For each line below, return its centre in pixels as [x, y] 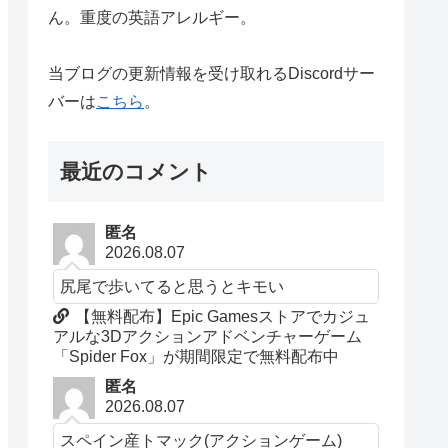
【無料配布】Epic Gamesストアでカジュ [223, 317]
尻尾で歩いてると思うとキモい [172, 286]
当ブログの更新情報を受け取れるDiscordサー [211, 73]
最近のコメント [136, 172]
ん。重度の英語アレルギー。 [152, 17]
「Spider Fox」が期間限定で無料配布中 [196, 357]
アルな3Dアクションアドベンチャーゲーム [208, 337]
